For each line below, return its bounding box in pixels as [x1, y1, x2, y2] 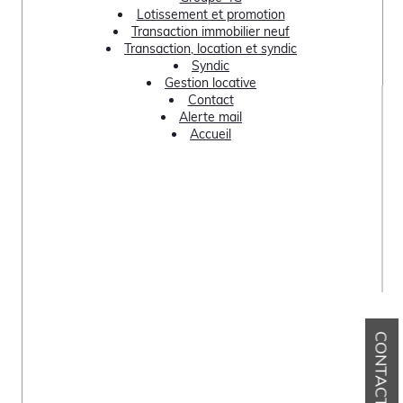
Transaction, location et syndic [124, 40, 298, 57]
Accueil [190, 125, 232, 142]
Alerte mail [179, 108, 243, 125]
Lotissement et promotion [136, 5, 285, 22]
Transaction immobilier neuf [131, 22, 291, 40]
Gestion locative [165, 74, 257, 91]
